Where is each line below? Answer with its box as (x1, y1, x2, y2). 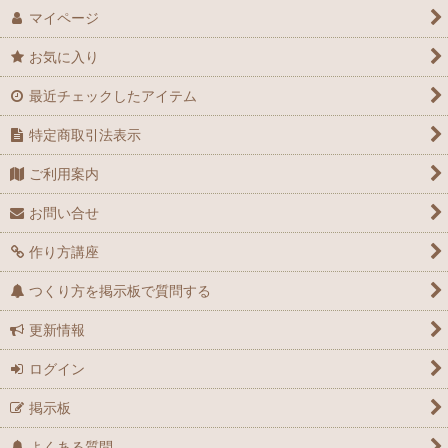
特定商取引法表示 (29, 126, 142, 143)
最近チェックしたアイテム (29, 87, 198, 104)
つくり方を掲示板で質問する (29, 282, 212, 299)
